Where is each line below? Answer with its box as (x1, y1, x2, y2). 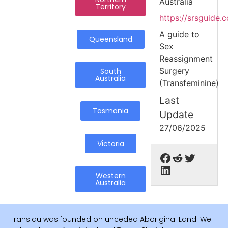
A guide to (159, 29, 200, 40)
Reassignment (159, 53, 213, 64)
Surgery (159, 66, 190, 76)
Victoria (97, 138, 124, 149)
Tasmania (93, 105, 129, 116)
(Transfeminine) (159, 78, 219, 89)
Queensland (89, 34, 132, 44)
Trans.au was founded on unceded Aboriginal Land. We (10, 214, 211, 225)
